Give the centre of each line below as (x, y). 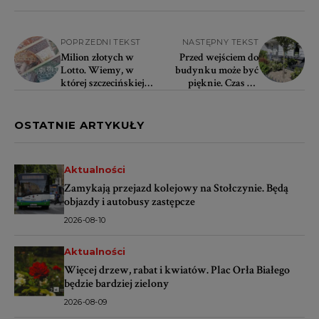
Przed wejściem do (219, 57)
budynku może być (217, 70)
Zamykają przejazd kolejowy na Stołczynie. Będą (176, 188)
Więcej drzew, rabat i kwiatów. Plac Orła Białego (177, 270)
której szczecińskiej (103, 83)
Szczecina (238, 108)
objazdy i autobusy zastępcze (130, 202)
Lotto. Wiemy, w (97, 70)
